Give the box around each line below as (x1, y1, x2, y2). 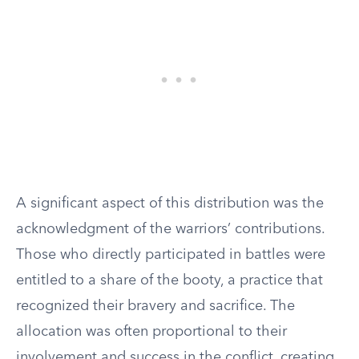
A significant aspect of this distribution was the (16, 196, 324, 211)
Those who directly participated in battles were (16, 248, 325, 262)
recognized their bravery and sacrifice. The (16, 299, 295, 313)
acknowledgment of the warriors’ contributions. (16, 222, 325, 236)
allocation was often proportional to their (16, 325, 287, 339)
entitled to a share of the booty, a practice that (16, 273, 323, 288)
